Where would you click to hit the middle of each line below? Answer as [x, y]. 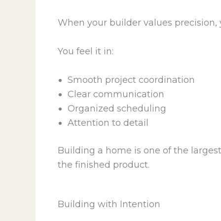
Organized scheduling [117, 108]
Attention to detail [108, 123]
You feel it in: [86, 52]
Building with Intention [109, 204]
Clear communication [116, 94]
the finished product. [104, 165]
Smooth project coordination [131, 80]
